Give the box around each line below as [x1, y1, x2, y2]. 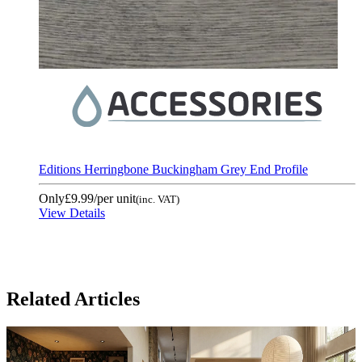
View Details [39, 205, 105, 220]
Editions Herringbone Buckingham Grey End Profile [39, 162, 308, 176]
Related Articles [6, 288, 140, 309]
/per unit [94, 191, 136, 205]
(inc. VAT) [136, 192, 179, 205]
